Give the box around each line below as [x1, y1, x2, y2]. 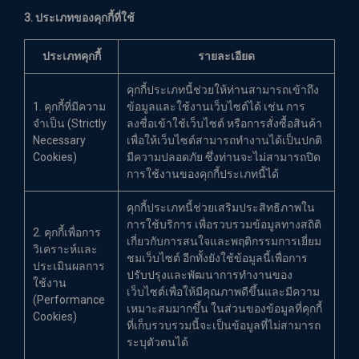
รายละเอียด [198, 50, 255, 63]
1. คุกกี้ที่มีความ [33, 100, 106, 113]
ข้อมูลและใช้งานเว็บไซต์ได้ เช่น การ [127, 100, 305, 113]
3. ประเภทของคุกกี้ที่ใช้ [24, 11, 135, 24]
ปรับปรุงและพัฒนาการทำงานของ [127, 268, 292, 281]
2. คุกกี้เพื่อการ [33, 226, 101, 239]
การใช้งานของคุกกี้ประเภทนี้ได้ [127, 167, 279, 180]
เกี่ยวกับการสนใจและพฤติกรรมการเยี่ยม [127, 235, 321, 248]
